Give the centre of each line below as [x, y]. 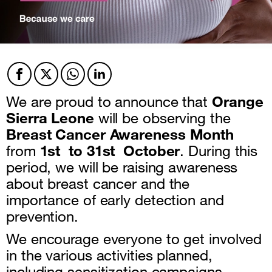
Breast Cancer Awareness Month [120, 134]
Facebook [41, 86]
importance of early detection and [115, 200]
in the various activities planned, [109, 255]
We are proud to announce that [109, 101]
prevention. [42, 216]
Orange [238, 101]
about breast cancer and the [98, 183]
